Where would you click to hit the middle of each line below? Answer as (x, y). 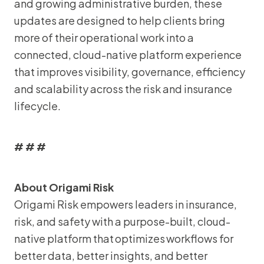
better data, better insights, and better (111, 255)
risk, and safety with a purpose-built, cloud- (122, 221)
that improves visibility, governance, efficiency (130, 72)
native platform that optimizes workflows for (124, 238)
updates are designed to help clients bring (120, 20)
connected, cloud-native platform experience (128, 55)
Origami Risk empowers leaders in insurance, (126, 204)
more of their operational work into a (104, 37)
